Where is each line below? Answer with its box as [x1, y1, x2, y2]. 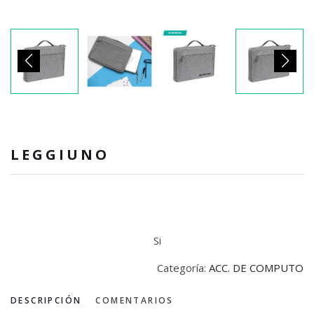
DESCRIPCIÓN [11, 294, 82, 307]
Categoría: [157, 261, 209, 275]
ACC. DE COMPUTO [209, 261, 303, 275]
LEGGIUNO [11, 145, 109, 165]
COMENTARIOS [95, 294, 174, 307]
